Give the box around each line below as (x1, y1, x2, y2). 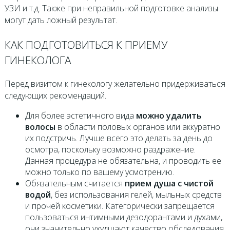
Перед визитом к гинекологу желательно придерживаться (4, 78, 225, 90)
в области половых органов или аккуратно (55, 121, 220, 133)
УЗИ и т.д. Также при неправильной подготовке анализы (4, 2, 218, 14)
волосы (25, 121, 55, 133)
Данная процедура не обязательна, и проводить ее (25, 155, 221, 167)
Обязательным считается (25, 178, 125, 189)
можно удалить (136, 110, 202, 122)
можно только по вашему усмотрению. (25, 166, 174, 178)
